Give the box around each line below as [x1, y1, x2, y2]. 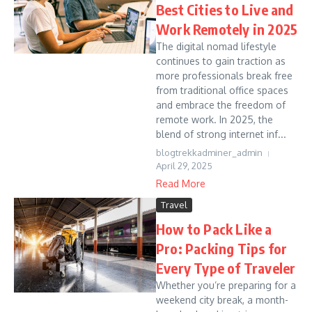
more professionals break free [156, 70, 292, 81]
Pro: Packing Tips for [156, 240, 288, 257]
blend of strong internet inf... [156, 128, 286, 140]
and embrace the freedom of [156, 99, 286, 111]
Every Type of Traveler [156, 259, 296, 276]
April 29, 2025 [156, 160, 212, 171]
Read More [156, 178, 205, 189]
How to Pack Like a [156, 220, 272, 237]
